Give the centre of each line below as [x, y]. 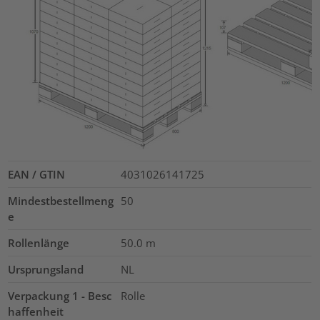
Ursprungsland [46, 270]
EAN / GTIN [37, 175]
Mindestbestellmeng [61, 201]
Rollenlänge [39, 243]
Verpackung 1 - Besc [60, 296]
